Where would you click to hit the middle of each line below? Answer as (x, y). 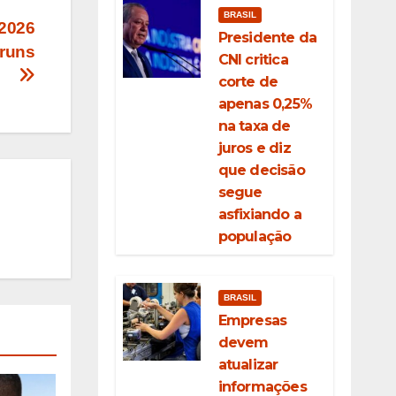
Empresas (252, 320)
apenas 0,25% (265, 104)
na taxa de (254, 126)
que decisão (261, 170)
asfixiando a (259, 214)
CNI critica (253, 60)
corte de (248, 82)
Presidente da (267, 38)
